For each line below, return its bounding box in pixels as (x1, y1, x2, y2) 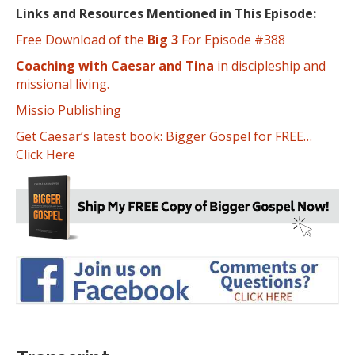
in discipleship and (214, 56, 326, 74)
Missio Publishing (16, 101, 121, 119)
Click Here (16, 145, 75, 163)
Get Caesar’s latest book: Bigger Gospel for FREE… (16, 127, 312, 145)
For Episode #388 (178, 30, 285, 48)
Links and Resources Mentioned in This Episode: (16, 4, 316, 22)
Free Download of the (16, 30, 147, 48)
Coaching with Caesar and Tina (16, 56, 214, 74)
